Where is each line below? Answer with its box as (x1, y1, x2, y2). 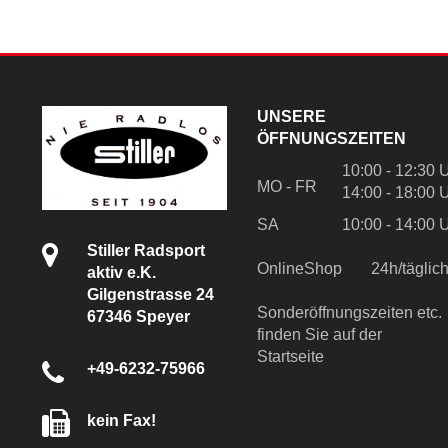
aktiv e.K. (86, 263, 156, 281)
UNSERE (256, 107, 326, 125)
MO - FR (256, 177, 317, 195)
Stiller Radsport (86, 241, 205, 259)
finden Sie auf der (256, 325, 382, 343)
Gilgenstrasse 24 (86, 285, 214, 303)
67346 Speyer (86, 307, 190, 325)
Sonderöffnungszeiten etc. (256, 303, 442, 321)
